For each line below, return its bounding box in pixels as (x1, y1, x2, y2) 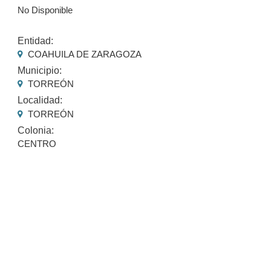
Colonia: (18, 125, 54, 135)
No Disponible (18, 4, 73, 15)
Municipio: (18, 65, 62, 76)
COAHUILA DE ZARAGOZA (25, 49, 142, 60)
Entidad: (18, 35, 54, 46)
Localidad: (18, 95, 63, 106)
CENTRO (18, 138, 57, 149)
